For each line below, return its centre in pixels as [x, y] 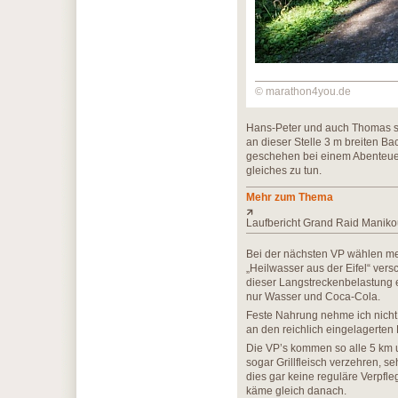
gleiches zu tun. [284, 171]
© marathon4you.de [303, 92]
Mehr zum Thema [290, 197]
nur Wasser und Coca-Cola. [313, 297]
